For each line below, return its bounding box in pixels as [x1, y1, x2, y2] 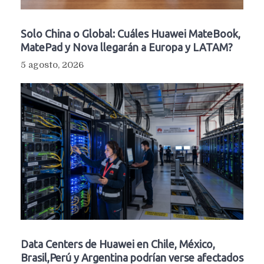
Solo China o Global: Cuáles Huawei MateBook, [21, 28, 240, 40]
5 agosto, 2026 [21, 60, 84, 71]
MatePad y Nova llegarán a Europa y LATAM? [21, 41, 233, 54]
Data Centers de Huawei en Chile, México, [21, 237, 215, 250]
